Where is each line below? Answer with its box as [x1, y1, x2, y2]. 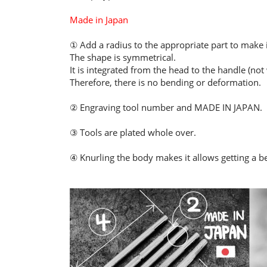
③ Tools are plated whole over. [70, 126, 196, 138]
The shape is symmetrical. [70, 51, 176, 63]
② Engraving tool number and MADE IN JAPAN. [70, 101, 262, 113]
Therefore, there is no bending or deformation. [70, 76, 261, 88]
